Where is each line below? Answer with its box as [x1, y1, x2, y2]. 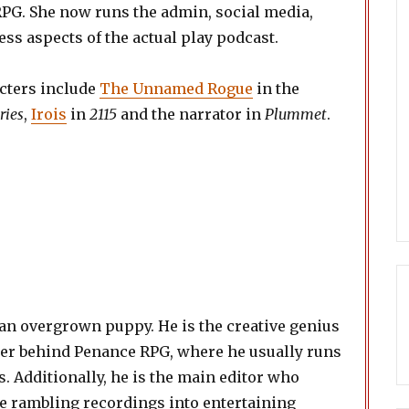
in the [253, 79, 299, 98]
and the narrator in [117, 105, 265, 123]
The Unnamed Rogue [100, 79, 253, 98]
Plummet [265, 105, 327, 123]
